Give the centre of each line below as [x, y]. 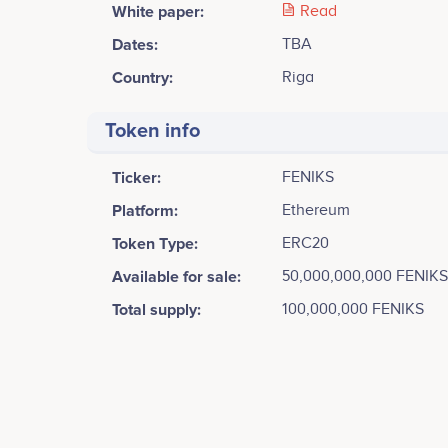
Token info [152, 130]
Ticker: [136, 177]
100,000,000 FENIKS [353, 309]
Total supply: [156, 309]
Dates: [135, 44]
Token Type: [155, 243]
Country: [142, 77]
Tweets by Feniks [157, 418]
